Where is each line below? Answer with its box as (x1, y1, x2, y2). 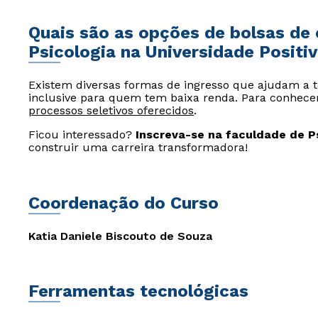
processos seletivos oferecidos (28, 104, 194, 117)
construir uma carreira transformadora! (28, 141, 248, 154)
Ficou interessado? (28, 128, 136, 141)
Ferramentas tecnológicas (28, 281, 248, 301)
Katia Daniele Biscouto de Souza (28, 229, 212, 243)
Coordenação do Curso (28, 193, 219, 213)
